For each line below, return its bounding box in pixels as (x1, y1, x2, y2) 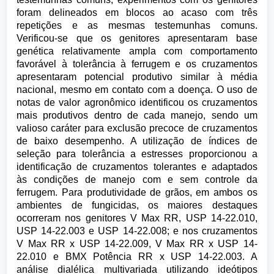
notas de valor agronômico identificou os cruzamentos (17, 97, 257, 108)
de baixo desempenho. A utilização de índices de (17, 136, 257, 147)
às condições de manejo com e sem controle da (17, 174, 257, 185)
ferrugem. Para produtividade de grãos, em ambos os (17, 187, 257, 198)
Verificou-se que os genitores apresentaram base (17, 33, 257, 44)
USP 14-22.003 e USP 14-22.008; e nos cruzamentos (17, 226, 257, 237)
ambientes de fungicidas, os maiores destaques (17, 200, 257, 211)
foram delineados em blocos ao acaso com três (17, 7, 257, 18)
